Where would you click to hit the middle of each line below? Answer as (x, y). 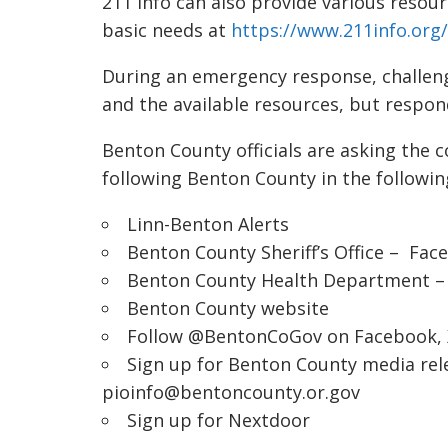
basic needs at (166, 30)
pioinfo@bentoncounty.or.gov (231, 392)
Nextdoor (269, 420)
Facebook (395, 336)
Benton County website (228, 308)
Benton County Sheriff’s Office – (268, 252)
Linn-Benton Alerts (208, 224)
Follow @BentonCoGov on (240, 336)
